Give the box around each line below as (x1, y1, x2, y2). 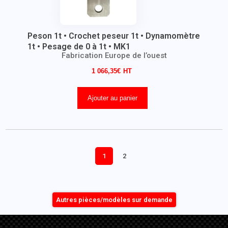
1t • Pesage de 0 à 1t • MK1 (27, 42, 130, 51)
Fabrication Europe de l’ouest (61, 51, 167, 60)
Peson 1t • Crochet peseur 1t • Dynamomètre (27, 31, 200, 41)
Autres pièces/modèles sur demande (55, 196, 173, 204)
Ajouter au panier (87, 94, 137, 102)
